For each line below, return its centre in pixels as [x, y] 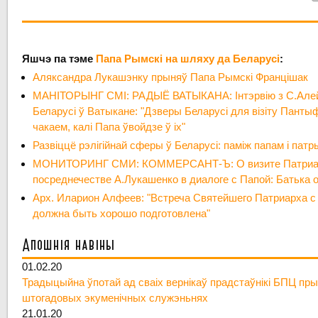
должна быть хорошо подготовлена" [122, 214]
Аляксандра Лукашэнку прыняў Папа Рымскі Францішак [171, 77]
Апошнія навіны [69, 246]
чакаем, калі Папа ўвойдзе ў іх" [109, 127]
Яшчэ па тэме [59, 59]
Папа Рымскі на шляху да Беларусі [188, 59]
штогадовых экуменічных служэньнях [115, 298]
